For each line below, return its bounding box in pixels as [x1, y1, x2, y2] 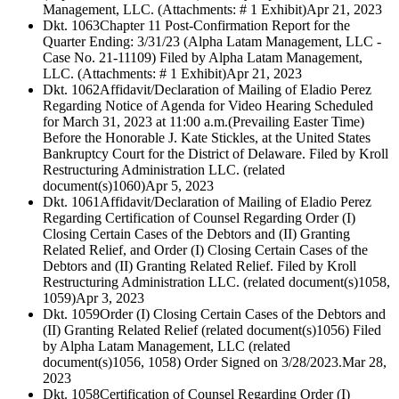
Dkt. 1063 [43, 18, 100, 34]
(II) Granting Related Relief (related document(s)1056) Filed [43, 322, 381, 338]
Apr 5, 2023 [145, 178, 214, 194]
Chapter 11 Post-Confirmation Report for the [100, 18, 350, 34]
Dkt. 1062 [43, 82, 100, 98]
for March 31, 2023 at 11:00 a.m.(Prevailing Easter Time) [43, 114, 364, 130]
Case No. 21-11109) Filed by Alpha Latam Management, [43, 50, 362, 66]
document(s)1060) [43, 178, 145, 194]
